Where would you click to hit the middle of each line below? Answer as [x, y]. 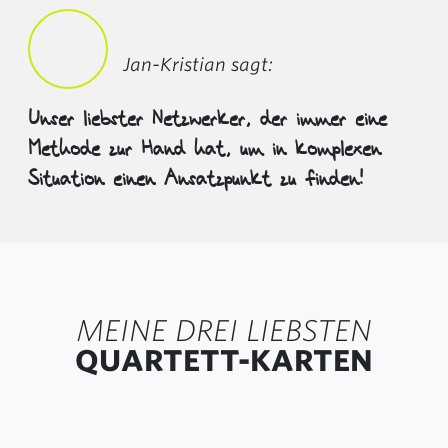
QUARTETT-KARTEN [224, 360]
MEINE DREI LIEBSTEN [224, 330]
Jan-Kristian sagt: [198, 64]
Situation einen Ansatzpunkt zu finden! [195, 180]
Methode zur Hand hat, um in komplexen [204, 150]
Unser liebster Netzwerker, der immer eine [207, 120]
